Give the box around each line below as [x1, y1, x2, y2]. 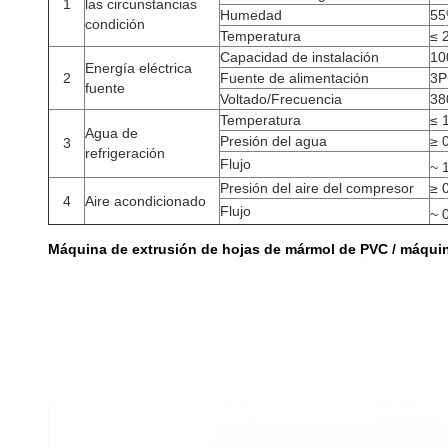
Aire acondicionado [85, 193, 206, 209]
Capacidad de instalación [220, 49, 379, 65]
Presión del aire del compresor [220, 180, 414, 196]
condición [85, 16, 145, 32]
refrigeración [85, 145, 165, 161]
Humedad [220, 7, 282, 23]
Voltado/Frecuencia [220, 91, 342, 107]
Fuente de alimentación [220, 70, 369, 86]
